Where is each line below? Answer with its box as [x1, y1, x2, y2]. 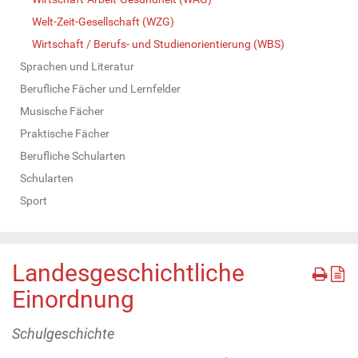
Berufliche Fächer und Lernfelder [20, 82, 181, 95]
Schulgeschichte [12, 324, 114, 342]
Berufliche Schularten [20, 149, 125, 162]
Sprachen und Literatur [20, 59, 134, 73]
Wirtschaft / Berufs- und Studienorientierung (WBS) [32, 37, 284, 50]
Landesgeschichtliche [12, 258, 245, 287]
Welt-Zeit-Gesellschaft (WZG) [32, 14, 174, 28]
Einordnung [12, 284, 134, 313]
